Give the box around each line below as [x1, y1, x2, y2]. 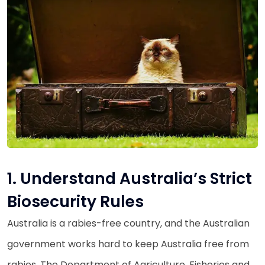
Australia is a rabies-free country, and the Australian [7, 216, 250, 230]
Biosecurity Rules [7, 190, 144, 212]
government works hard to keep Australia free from [7, 237, 249, 251]
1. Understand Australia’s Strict [7, 167, 252, 189]
